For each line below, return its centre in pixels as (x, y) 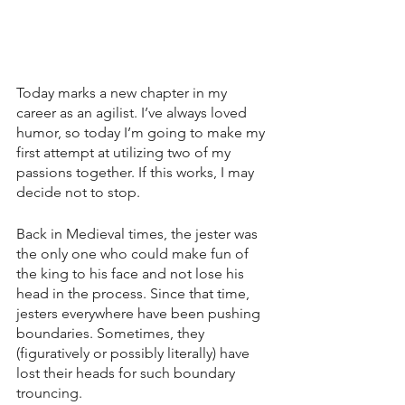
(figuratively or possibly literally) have (135, 353)
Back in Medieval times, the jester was (139, 233)
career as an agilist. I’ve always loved (133, 112)
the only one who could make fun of (134, 253)
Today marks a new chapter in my (123, 92)
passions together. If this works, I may (137, 172)
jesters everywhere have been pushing (140, 313)
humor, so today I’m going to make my (142, 132)
